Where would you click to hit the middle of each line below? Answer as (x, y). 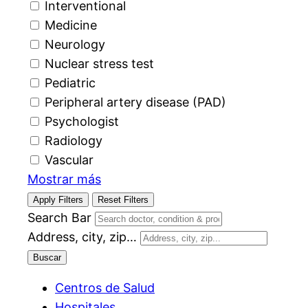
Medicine (71, 25)
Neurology (75, 45)
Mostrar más (64, 179)
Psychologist (82, 122)
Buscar (47, 258)
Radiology (74, 141)
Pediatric (70, 83)
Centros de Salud (105, 288)
